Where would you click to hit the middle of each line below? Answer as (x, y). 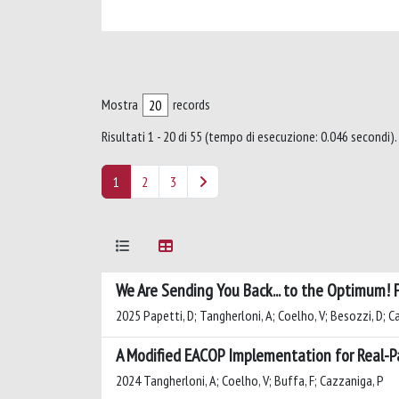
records (191, 104)
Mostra (120, 104)
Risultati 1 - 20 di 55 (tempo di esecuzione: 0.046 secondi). (249, 136)
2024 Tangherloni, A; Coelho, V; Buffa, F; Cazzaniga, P (250, 380)
